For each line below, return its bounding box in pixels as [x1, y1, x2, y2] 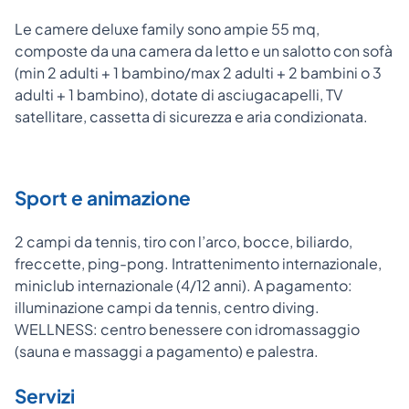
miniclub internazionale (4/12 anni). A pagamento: [15, 276, 352, 296]
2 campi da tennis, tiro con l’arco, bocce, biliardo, [15, 232, 352, 252]
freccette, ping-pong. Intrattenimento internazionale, [15, 254, 382, 274]
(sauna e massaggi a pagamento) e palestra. [15, 341, 319, 362]
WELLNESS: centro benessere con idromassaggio [15, 320, 360, 340]
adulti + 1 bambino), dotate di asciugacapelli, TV [15, 85, 342, 105]
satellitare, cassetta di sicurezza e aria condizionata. [15, 107, 368, 127]
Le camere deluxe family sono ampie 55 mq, [15, 19, 320, 39]
